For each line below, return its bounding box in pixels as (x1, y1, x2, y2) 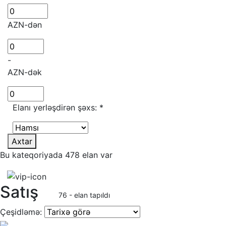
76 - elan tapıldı (59, 191, 110, 200)
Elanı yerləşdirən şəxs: (13, 102, 97, 113)
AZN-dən (8, 20, 42, 30)
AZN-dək (8, 67, 42, 78)
